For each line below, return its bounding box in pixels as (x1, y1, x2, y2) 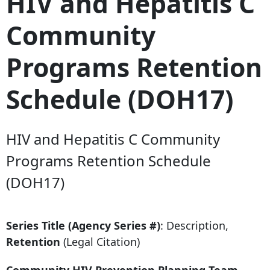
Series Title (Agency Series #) (6, 218, 160, 233)
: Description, (160, 218, 228, 233)
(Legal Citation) (60, 234, 140, 250)
